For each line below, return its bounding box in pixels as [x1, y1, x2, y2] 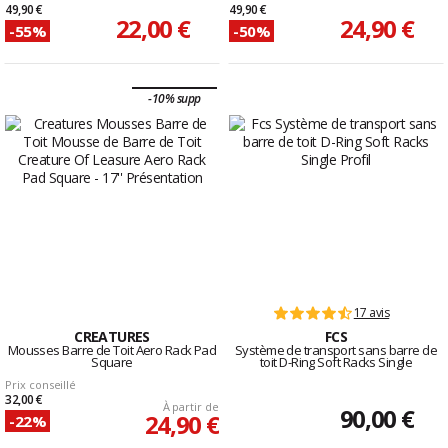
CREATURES [74, 327, 150, 347]
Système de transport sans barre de [234, 341, 438, 360]
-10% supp [148, 90, 201, 108]
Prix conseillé [5, 377, 77, 393]
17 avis [353, 304, 390, 322]
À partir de [162, 399, 219, 415]
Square [91, 353, 133, 372]
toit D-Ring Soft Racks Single [259, 353, 413, 372]
